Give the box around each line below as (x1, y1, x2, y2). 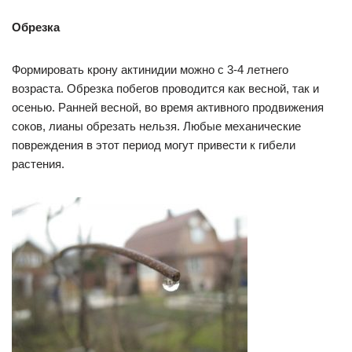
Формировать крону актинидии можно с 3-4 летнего (12, 63, 288, 77)
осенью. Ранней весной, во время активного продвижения (12, 101, 324, 115)
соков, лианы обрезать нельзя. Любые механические (12, 119, 301, 134)
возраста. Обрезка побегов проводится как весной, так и (12, 82, 319, 96)
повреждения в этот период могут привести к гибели (12, 138, 295, 152)
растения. (12, 157, 64, 171)
